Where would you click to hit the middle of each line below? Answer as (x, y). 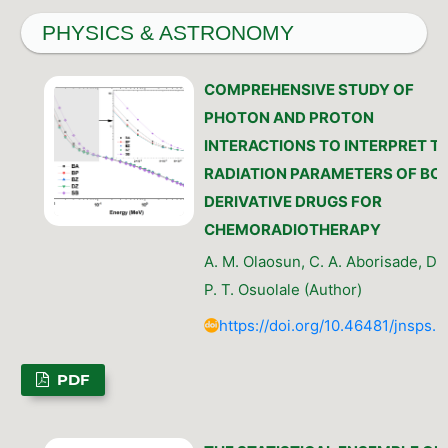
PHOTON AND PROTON (288, 117)
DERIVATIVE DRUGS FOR (292, 201)
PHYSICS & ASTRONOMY (167, 32)
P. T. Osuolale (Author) (282, 289)
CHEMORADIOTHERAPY (292, 229)
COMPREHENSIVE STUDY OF (308, 89)
